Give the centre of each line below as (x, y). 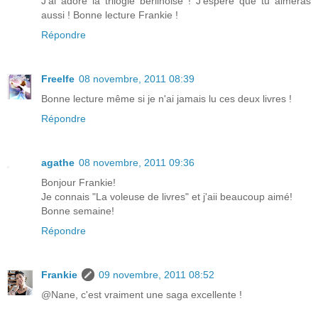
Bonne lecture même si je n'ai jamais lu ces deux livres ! (166, 98)
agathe (58, 162)
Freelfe (58, 78)
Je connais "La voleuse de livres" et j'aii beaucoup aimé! (167, 196)
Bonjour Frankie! (78, 182)
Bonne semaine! (78, 210)
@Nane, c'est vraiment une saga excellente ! (142, 294)
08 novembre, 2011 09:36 (137, 162)
